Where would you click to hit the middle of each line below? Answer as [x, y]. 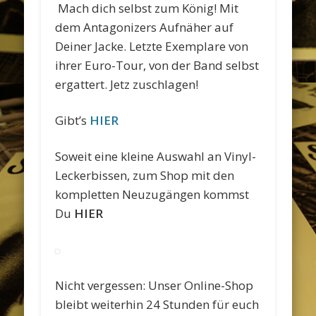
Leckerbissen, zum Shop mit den [145, 175]
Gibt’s [71, 120]
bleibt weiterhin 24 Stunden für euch [157, 304]
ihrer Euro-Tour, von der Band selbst [157, 65]
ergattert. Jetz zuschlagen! [127, 84]
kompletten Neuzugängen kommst [152, 194]
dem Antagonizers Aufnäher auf [145, 27]
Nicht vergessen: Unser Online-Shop [154, 285]
